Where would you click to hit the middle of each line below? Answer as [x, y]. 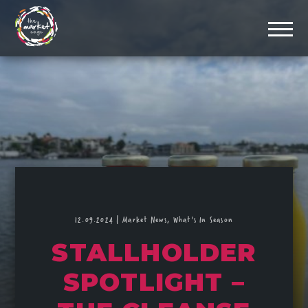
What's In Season [203, 219]
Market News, [148, 219]
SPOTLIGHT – [154, 282]
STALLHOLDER [154, 252]
